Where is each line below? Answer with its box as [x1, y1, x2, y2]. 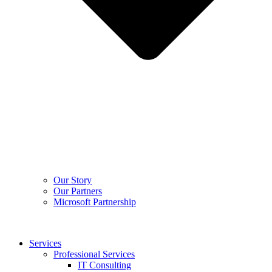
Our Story [53, 174, 92, 185]
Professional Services [53, 248, 135, 259]
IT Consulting [78, 259, 131, 270]
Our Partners [53, 185, 102, 196]
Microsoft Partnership [53, 196, 136, 207]
